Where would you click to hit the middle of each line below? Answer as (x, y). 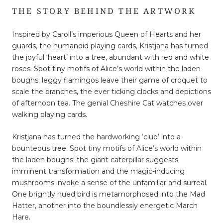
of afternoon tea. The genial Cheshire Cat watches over (108, 103)
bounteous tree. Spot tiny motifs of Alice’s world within (107, 149)
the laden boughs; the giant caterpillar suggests (95, 160)
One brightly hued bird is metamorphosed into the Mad (109, 194)
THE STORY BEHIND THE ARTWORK (104, 11)
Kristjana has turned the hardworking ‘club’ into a (96, 137)
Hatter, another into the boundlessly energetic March (105, 206)
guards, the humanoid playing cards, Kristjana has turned (110, 46)
